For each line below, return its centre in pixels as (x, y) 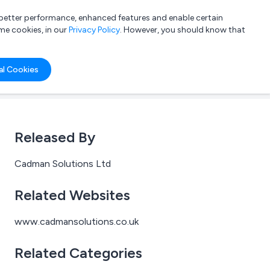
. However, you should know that (183, 30)
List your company (167, 24)
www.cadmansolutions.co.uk (77, 221)
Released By (55, 137)
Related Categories (78, 253)
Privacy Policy (94, 30)
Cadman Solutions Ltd (63, 164)
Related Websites (72, 195)
